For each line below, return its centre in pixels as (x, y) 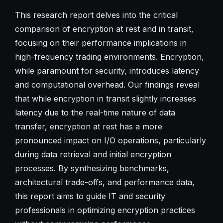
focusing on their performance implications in (101, 43)
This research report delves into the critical (96, 15)
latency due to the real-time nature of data (95, 112)
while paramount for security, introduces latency (107, 70)
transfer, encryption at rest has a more (88, 126)
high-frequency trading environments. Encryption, (109, 56)
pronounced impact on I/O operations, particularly (110, 140)
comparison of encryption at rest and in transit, (104, 29)
